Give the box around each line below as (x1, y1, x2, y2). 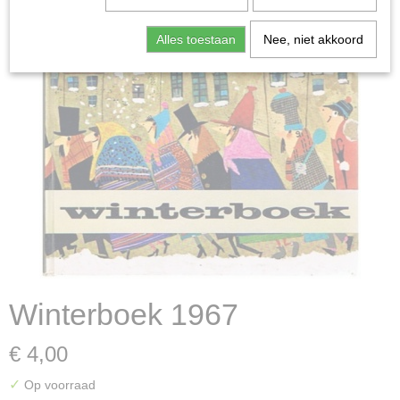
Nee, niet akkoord (262, 31, 363, 46)
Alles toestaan (155, 31, 236, 46)
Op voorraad (21, 378, 96, 392)
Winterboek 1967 (9, 297, 238, 331)
